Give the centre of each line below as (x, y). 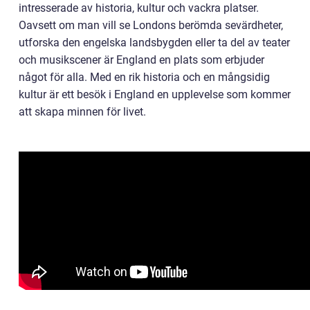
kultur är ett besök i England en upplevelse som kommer (155, 94)
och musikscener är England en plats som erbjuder (142, 60)
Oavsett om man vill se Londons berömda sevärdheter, (151, 25)
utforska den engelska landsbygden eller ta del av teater (154, 42)
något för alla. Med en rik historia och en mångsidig (144, 77)
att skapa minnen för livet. (82, 111)
